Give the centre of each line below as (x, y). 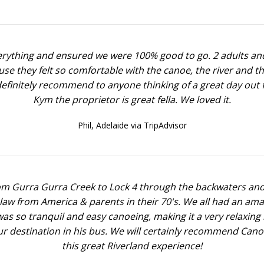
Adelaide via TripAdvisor (141, 125)
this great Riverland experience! (132, 246)
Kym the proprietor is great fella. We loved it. (132, 100)
